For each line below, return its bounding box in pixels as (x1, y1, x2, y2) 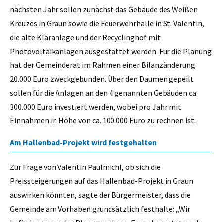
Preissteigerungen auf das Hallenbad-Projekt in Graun (10, 176, 193, 186)
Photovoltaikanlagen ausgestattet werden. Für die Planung (10, 46, 212, 56)
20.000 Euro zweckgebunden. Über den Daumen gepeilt (10, 74, 194, 84)
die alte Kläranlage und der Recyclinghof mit (10, 32, 161, 43)
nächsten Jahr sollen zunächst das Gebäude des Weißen (10, 4, 198, 15)
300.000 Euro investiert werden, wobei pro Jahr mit (10, 102, 181, 112)
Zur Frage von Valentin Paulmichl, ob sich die (10, 162, 161, 172)
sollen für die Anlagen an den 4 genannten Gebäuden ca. (10, 88, 198, 98)
